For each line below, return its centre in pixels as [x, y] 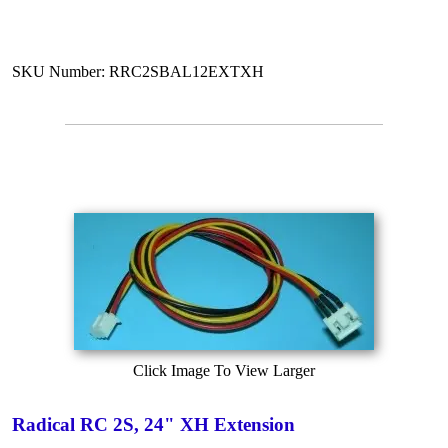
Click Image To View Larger [224, 370]
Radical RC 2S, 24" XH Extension [153, 424]
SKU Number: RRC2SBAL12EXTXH [138, 71]
